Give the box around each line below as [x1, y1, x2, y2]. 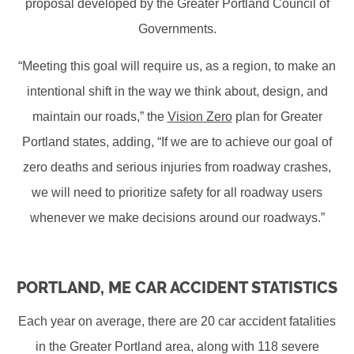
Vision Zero [167, 110, 232, 124]
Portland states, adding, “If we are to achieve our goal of [22, 135, 332, 149]
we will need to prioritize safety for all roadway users [32, 186, 322, 200]
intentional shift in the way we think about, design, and [26, 85, 328, 99]
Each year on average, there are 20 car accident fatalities [18, 314, 336, 329]
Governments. [137, 22, 217, 36]
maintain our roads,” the [32, 110, 168, 124]
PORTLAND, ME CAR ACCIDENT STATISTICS [17, 278, 337, 298]
